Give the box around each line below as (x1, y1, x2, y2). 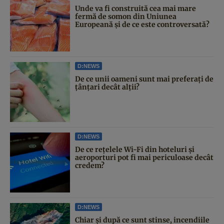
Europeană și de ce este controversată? (75, 19, 209, 29)
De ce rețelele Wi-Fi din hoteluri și (75, 144, 194, 154)
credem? (75, 160, 104, 170)
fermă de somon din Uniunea (75, 11, 176, 21)
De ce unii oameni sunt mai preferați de (75, 74, 213, 83)
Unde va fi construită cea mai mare (75, 3, 196, 13)
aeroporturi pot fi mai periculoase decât (75, 152, 213, 162)
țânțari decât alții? (75, 82, 139, 91)
